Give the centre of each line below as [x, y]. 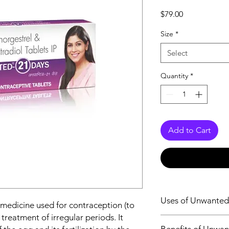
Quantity [174, 76]
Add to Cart [189, 130]
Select [177, 53]
